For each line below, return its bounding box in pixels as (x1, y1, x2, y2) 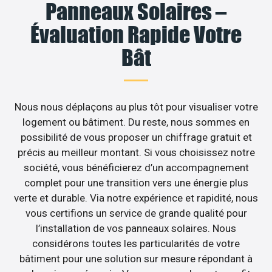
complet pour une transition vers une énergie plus (24, 176, 248, 189)
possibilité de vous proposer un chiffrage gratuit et (20, 131, 252, 143)
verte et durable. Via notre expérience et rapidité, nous (14, 191, 258, 204)
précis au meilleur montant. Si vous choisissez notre (17, 146, 255, 158)
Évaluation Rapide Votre (30, 21, 242, 48)
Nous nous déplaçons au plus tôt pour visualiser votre (14, 100, 258, 113)
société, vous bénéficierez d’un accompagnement (23, 161, 249, 174)
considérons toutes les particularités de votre (32, 237, 240, 250)
